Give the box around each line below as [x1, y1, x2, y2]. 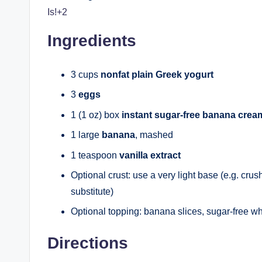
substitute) [71, 186, 113, 196]
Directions [47, 234, 128, 253]
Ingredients [47, 32, 136, 50]
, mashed [135, 130, 173, 140]
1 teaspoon [71, 150, 119, 160]
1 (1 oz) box [71, 109, 122, 120]
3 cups [71, 70, 101, 80]
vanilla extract [119, 150, 181, 160]
